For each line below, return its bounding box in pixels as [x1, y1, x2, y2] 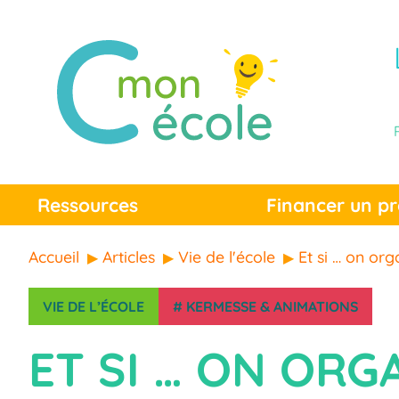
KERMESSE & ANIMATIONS [186, 297, 358, 316]
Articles [102, 247, 155, 267]
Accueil [28, 247, 79, 267]
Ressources [37, 193, 138, 217]
